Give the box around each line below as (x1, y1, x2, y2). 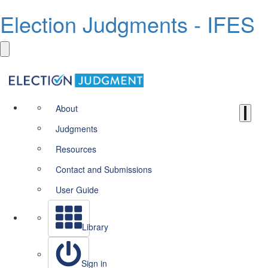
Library (82, 221, 108, 233)
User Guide (56, 184, 99, 196)
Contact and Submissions (56, 163, 152, 175)
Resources (56, 143, 96, 155)
